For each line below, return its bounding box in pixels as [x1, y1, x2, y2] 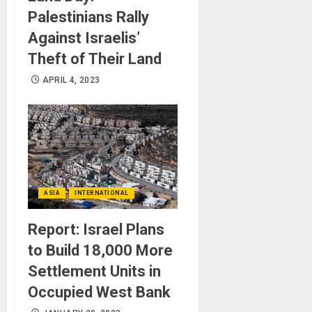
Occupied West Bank [28, 283, 171, 301]
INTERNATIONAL [75, 189, 129, 196]
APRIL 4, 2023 [42, 75, 100, 85]
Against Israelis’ [28, 29, 140, 47]
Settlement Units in [28, 262, 161, 280]
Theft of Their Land [28, 49, 162, 68]
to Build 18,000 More [28, 241, 173, 259]
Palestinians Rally [28, 8, 149, 26]
